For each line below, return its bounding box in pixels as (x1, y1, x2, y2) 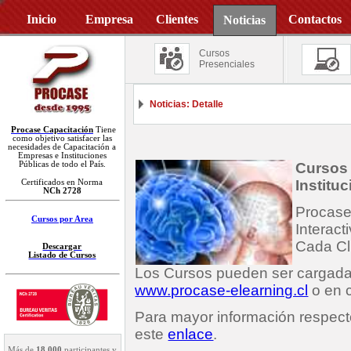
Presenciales (199, 59, 255, 70)
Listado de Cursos (28, 251, 96, 259)
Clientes (156, 13, 199, 26)
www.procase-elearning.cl (135, 282, 309, 299)
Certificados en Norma (21, 178, 103, 186)
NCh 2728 (43, 186, 81, 195)
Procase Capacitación (11, 125, 93, 134)
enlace (168, 326, 214, 342)
